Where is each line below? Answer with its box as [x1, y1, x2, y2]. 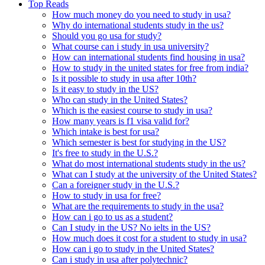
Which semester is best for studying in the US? [52, 137, 226, 147]
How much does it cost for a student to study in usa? [52, 232, 247, 243]
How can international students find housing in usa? [52, 51, 245, 62]
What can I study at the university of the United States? [52, 169, 257, 179]
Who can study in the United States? [52, 94, 188, 105]
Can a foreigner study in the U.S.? [52, 179, 179, 190]
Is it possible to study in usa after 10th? [52, 73, 196, 83]
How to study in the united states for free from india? [52, 62, 248, 73]
